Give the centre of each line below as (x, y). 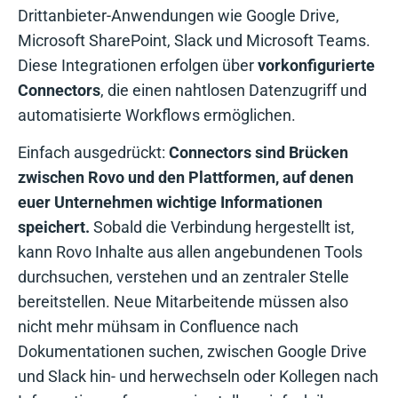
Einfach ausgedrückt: (93, 152)
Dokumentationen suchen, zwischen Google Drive (192, 351)
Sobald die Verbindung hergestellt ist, (222, 227)
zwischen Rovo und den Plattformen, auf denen (186, 177)
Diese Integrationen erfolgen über (138, 65)
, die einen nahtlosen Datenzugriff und (234, 90)
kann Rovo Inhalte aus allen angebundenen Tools (190, 251)
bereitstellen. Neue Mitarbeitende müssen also (183, 301)
